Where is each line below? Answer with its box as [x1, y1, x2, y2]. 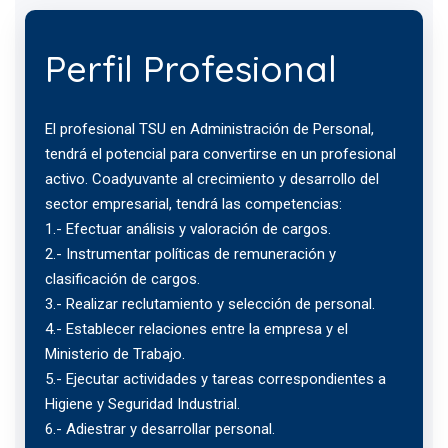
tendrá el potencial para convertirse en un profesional [45, 145, 396, 164]
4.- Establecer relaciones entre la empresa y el [45, 320, 348, 339]
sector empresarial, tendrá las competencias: [45, 195, 342, 214]
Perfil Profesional [45, 46, 337, 92]
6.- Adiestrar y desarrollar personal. [45, 420, 275, 439]
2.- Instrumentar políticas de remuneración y [45, 245, 336, 264]
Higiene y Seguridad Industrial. [45, 395, 240, 414]
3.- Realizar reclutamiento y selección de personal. [45, 295, 375, 314]
